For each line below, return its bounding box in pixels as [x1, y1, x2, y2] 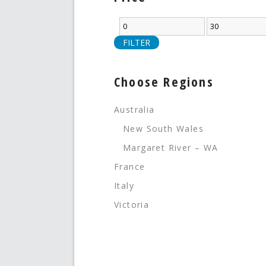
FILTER [123, 36, 151, 48]
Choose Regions [114, 72, 214, 90]
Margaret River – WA [123, 141, 218, 153]
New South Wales [123, 122, 204, 134]
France [114, 160, 145, 172]
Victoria [114, 198, 150, 210]
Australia [114, 103, 155, 115]
